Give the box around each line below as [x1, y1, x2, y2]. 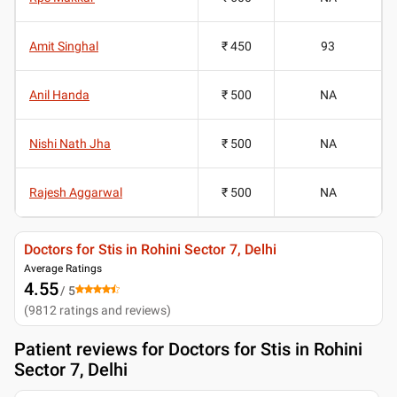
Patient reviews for [14, 338, 168, 360]
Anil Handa [29, 87, 90, 102]
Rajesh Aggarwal [29, 184, 122, 199]
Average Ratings [24, 261, 102, 275]
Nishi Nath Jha [29, 136, 111, 151]
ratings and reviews [59, 302, 167, 317]
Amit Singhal [29, 38, 98, 53]
